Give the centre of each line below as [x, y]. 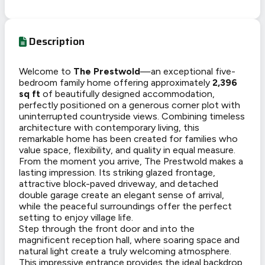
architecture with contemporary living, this [109, 128]
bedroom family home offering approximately [116, 83]
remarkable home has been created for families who [128, 139]
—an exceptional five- [188, 72]
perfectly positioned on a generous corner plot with [130, 105]
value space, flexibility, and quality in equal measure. [127, 150]
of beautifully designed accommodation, [127, 94]
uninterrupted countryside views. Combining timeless [132, 117]
